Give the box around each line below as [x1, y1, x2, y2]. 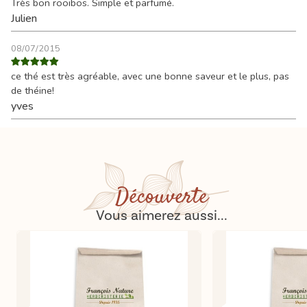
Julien [11, 10, 37, 26]
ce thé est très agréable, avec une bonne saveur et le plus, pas [11, 69, 289, 83]
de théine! [11, 83, 54, 97]
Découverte [116, 181, 208, 213]
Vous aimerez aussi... [96, 206, 228, 223]
